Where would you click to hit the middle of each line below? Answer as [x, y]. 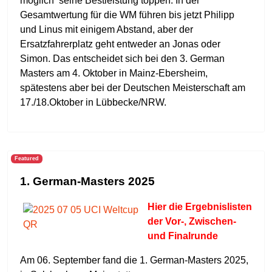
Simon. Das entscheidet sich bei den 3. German [122, 59]
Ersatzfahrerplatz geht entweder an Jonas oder [120, 44]
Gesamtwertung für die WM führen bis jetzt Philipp [127, 15]
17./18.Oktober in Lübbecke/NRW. [93, 102]
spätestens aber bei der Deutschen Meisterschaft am [133, 88]
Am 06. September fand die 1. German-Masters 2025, [134, 260]
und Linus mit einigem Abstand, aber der [107, 29]
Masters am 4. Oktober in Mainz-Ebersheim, [114, 73]
